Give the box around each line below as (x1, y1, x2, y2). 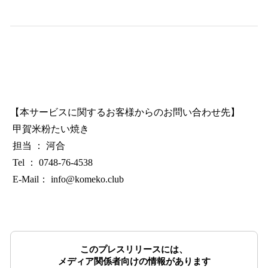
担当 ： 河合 (10, 141, 65, 151)
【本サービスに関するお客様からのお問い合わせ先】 (10, 107, 240, 118)
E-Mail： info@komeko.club (10, 174, 150, 185)
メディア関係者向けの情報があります (57, 257, 211, 267)
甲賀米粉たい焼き (10, 124, 89, 135)
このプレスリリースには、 (80, 245, 188, 255)
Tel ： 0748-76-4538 (10, 157, 93, 168)
